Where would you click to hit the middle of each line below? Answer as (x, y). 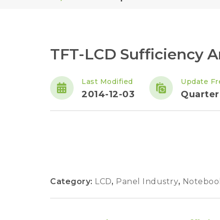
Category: (72, 181)
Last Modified (107, 82)
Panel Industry (148, 181)
